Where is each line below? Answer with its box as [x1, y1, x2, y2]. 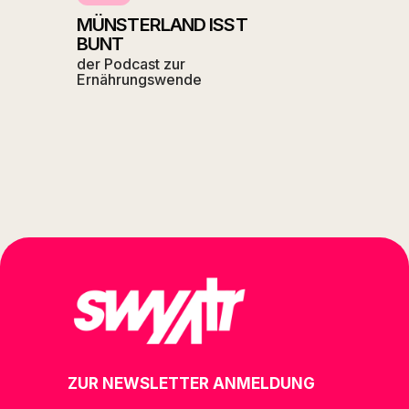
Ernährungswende [77, 70, 202, 89]
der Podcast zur [77, 55, 185, 74]
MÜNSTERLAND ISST [77, 14, 247, 37]
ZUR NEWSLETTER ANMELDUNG [68, 374, 315, 393]
